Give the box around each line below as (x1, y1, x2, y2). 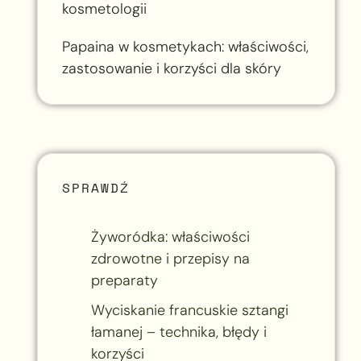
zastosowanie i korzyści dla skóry (61, 58, 281, 78)
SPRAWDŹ (61, 177, 130, 197)
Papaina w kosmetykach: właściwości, (61, 36, 309, 56)
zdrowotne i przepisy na (90, 248, 250, 268)
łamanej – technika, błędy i (90, 322, 267, 342)
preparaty (90, 270, 158, 290)
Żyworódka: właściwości (90, 226, 250, 247)
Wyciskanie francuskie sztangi (90, 300, 288, 320)
